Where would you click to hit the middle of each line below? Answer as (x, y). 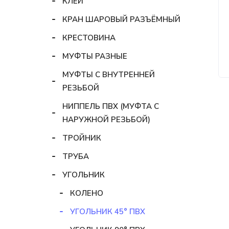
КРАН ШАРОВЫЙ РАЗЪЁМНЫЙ (121, 19)
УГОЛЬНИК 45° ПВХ (108, 211)
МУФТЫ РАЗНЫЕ (95, 56)
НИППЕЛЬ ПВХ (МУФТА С (111, 106)
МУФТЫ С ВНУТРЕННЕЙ (109, 74)
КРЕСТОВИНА (89, 38)
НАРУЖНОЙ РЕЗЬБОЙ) (106, 119)
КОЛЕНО (87, 193)
